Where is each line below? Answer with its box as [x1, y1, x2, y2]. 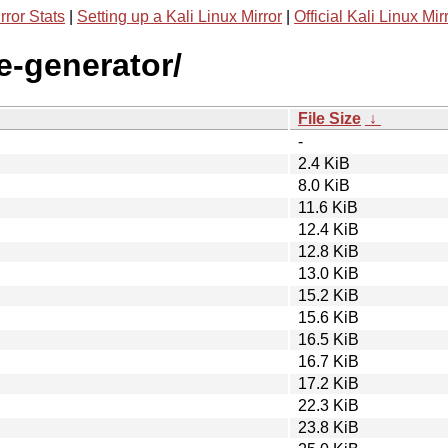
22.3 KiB [298, 396, 359, 414]
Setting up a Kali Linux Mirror [77, 8, 282, 25]
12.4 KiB [298, 220, 359, 238]
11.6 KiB [298, 198, 358, 216]
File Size [298, 109, 361, 127]
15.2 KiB [298, 286, 359, 304]
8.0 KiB [298, 176, 350, 194]
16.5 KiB [298, 330, 359, 348]
